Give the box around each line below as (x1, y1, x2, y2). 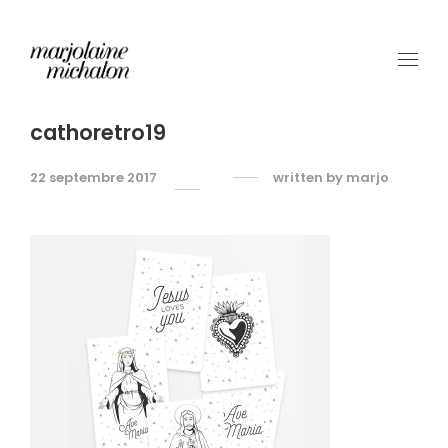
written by (273, 168, 346, 187)
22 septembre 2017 (30, 168, 157, 187)
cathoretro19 (30, 118, 166, 147)
